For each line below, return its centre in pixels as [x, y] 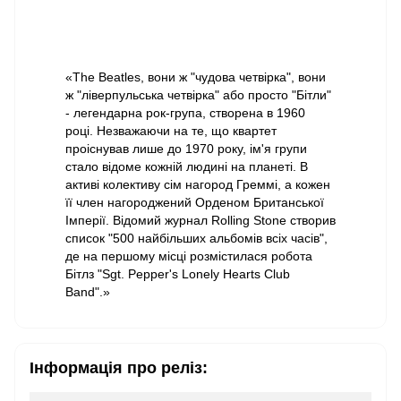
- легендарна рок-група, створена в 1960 [185, 113]
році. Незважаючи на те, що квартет [171, 131]
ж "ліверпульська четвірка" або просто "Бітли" [198, 95]
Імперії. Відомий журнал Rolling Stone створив [200, 220]
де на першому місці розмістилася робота [189, 256]
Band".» [88, 292]
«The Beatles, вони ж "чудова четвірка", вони [196, 77]
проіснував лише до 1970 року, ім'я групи [186, 149]
